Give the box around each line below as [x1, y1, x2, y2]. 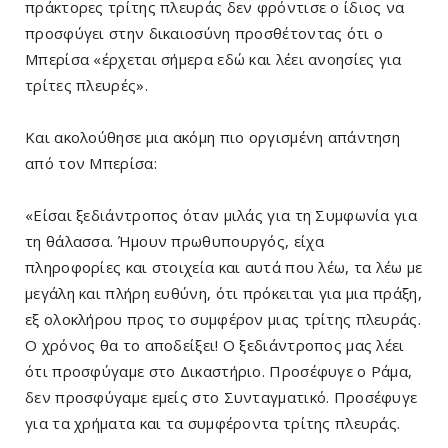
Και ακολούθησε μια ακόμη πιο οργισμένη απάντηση [25, 127, 401, 148]
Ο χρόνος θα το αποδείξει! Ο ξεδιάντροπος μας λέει [25, 335, 405, 356]
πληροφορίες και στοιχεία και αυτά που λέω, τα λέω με [25, 257, 423, 278]
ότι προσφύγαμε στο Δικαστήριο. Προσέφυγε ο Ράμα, [25, 361, 413, 382]
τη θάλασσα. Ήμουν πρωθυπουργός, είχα [25, 231, 324, 252]
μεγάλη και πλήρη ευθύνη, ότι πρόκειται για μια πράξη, [25, 283, 422, 304]
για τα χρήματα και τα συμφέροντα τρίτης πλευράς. [25, 413, 401, 434]
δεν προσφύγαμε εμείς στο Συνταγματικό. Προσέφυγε [25, 387, 418, 408]
